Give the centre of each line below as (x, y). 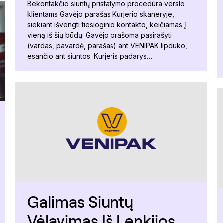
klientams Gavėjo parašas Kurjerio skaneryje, (101, 14)
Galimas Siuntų (80, 201)
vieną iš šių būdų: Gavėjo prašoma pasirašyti (100, 35)
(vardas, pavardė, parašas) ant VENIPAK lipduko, (107, 46)
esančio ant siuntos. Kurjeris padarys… (90, 56)
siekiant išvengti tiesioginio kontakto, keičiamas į (107, 25)
